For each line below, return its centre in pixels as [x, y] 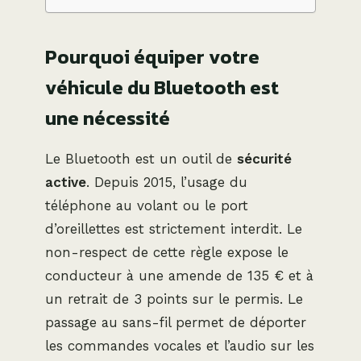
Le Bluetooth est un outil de [141, 158]
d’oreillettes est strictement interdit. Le [174, 228]
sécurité [264, 158]
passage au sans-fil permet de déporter [176, 322]
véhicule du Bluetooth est [162, 87]
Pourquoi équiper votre [152, 56]
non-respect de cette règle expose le [167, 252]
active [66, 182]
